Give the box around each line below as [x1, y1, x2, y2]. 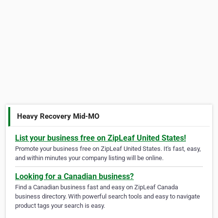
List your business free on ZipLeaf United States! [15, 133, 186, 143]
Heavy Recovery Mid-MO [17, 111, 100, 121]
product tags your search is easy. [15, 202, 105, 210]
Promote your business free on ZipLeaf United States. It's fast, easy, [15, 145, 201, 153]
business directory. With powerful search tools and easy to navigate [15, 193, 200, 200]
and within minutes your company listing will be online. [15, 154, 163, 162]
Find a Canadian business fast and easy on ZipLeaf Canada [15, 183, 178, 191]
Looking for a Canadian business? [15, 172, 134, 182]
